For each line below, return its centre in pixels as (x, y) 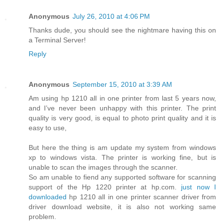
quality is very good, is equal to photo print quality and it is (122, 118)
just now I (199, 187)
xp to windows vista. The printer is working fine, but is (122, 157)
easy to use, (48, 128)
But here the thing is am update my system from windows (122, 147)
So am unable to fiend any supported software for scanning (122, 177)
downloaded (49, 197)
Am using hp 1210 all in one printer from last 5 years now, (122, 98)
